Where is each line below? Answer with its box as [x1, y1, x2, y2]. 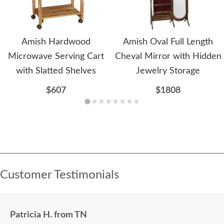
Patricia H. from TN [10, 210, 87, 220]
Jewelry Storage [136, 66, 200, 76]
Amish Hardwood [21, 37, 90, 47]
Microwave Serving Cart [8, 52, 104, 61]
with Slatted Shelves [16, 66, 96, 76]
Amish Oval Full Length [123, 37, 213, 47]
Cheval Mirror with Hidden [114, 52, 221, 61]
